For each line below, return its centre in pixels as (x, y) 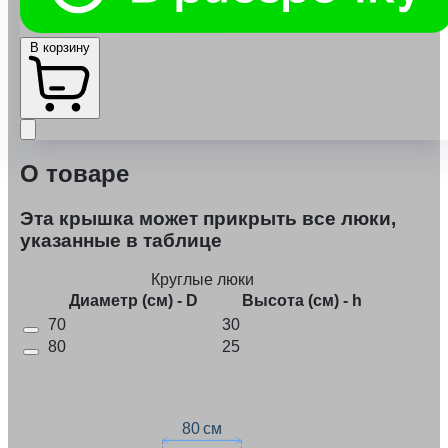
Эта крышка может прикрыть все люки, (208, 219)
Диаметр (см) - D (133, 300)
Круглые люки (202, 279)
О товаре (74, 174)
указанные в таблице (121, 241)
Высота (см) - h (302, 300)
